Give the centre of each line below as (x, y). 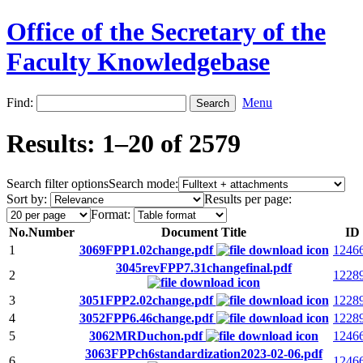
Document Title (204, 232)
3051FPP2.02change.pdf (147, 300)
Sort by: (27, 199)
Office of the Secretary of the (166, 32)
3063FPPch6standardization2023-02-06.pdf (204, 353)
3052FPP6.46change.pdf (147, 318)
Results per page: (248, 199)
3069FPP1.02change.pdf (147, 250)
